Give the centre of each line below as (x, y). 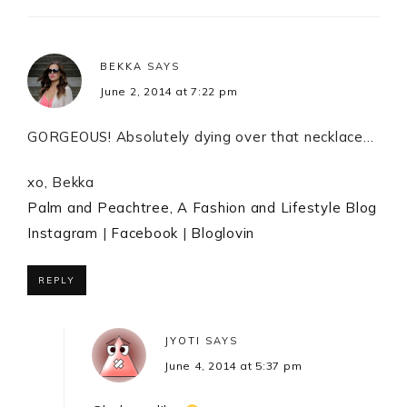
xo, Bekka (61, 183)
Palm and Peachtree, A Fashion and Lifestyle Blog (202, 208)
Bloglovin (223, 233)
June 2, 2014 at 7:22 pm (169, 92)
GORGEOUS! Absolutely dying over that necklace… (201, 137)
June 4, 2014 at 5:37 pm (233, 366)
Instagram (63, 233)
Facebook (144, 233)
